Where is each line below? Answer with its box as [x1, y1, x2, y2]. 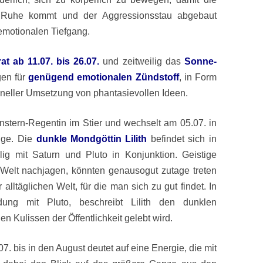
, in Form [178, 72, 217, 82]
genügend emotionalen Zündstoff [28, 72, 179, 82]
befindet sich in [147, 134, 217, 144]
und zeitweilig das [103, 56, 184, 66]
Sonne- [184, 56, 217, 66]
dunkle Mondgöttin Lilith [36, 134, 147, 144]
